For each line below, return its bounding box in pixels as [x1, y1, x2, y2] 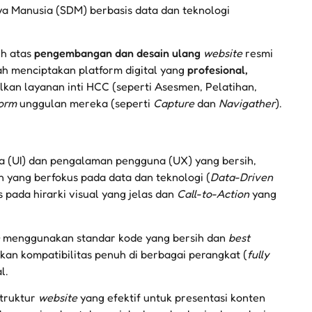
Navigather [219, 95, 275, 110]
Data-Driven [210, 170, 273, 185]
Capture [153, 95, 194, 110]
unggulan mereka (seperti [17, 95, 153, 110]
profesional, [187, 62, 248, 77]
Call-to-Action [177, 187, 249, 201]
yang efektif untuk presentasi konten [77, 290, 265, 305]
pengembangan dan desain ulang [34, 45, 201, 60]
